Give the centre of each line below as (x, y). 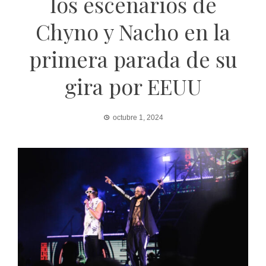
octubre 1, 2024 (138, 118)
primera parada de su (133, 59)
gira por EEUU (133, 86)
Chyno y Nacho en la (133, 32)
